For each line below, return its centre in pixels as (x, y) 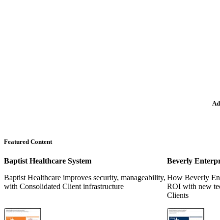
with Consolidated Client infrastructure (64, 186)
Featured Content (28, 141)
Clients (178, 195)
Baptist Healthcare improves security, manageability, (85, 177)
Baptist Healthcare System (48, 161)
